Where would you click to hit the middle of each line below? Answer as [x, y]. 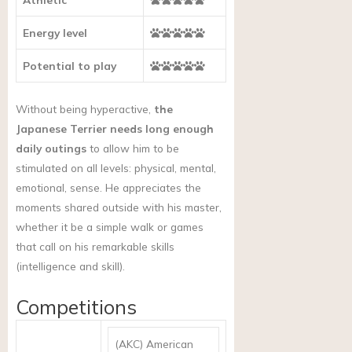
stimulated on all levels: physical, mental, [116, 167]
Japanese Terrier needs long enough [115, 128]
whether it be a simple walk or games [110, 226]
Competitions [76, 306]
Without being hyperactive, [85, 108]
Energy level [55, 33]
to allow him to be [133, 148]
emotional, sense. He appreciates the [108, 187]
